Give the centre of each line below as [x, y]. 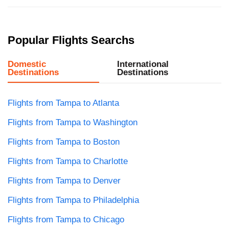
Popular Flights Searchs [71, 40]
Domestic [27, 64]
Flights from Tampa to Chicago [66, 220]
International [143, 64]
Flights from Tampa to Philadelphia [73, 200]
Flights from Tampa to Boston [64, 142]
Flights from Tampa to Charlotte [68, 162]
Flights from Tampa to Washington [73, 123]
